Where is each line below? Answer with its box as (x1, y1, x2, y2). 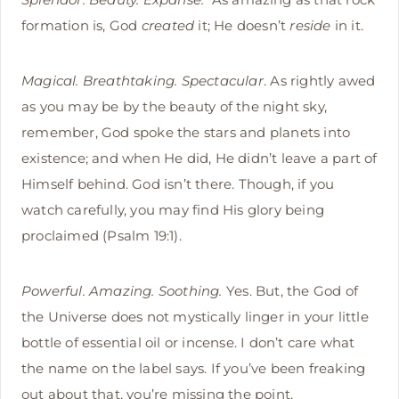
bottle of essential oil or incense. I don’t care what (21, 334, 355, 352)
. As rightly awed (263, 72, 376, 90)
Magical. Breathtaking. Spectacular (21, 72, 264, 90)
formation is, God (21, 17, 142, 35)
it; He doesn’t (194, 17, 290, 35)
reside (289, 17, 331, 35)
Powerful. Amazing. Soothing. (21, 282, 223, 300)
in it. (330, 17, 363, 35)
